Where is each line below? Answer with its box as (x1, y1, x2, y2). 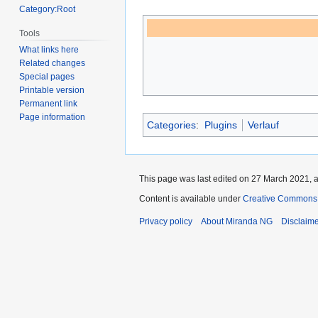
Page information (19, 112, 86, 123)
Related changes (19, 58, 86, 69)
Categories (147, 119, 196, 131)
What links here (19, 45, 79, 55)
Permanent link (19, 99, 78, 109)
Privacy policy (139, 216, 192, 226)
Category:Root (19, 4, 76, 14)
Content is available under (139, 193, 243, 204)
